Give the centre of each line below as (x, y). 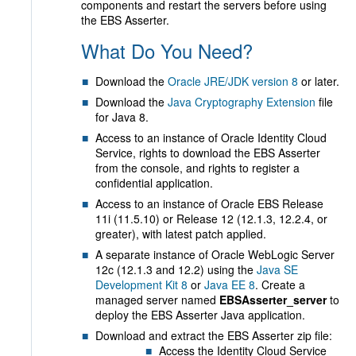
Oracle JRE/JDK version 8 (233, 81)
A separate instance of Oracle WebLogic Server (215, 254)
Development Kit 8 (141, 284)
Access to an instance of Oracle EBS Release (209, 203)
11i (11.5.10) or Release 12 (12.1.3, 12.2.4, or (211, 219)
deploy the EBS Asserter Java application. (200, 315)
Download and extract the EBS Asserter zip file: (214, 335)
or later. (319, 81)
